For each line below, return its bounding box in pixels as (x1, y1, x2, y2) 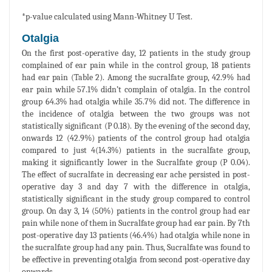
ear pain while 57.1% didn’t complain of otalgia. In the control (22, 84, 250, 95)
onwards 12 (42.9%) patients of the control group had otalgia (22, 132, 250, 143)
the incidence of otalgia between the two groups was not (22, 108, 250, 119)
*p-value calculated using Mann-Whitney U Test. (22, 11, 192, 22)
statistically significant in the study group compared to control (22, 193, 250, 204)
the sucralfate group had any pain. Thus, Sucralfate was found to (22, 242, 250, 253)
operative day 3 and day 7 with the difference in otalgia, (22, 181, 250, 192)
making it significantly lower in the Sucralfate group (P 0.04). (22, 157, 250, 168)
